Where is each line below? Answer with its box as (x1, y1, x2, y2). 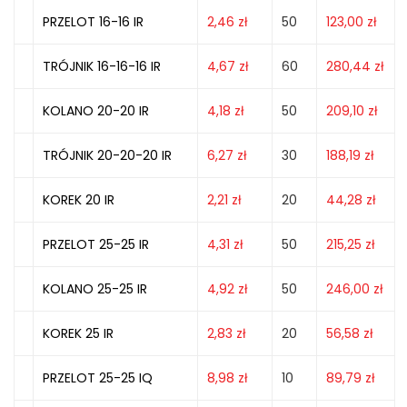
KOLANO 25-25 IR (43, 280, 147, 298)
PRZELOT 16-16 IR (43, 13, 144, 31)
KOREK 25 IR (43, 324, 114, 342)
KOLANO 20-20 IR (43, 102, 149, 120)
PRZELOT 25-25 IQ (43, 369, 153, 387)
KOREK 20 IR (43, 191, 114, 209)
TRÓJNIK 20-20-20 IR (43, 146, 172, 164)
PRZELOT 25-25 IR (43, 235, 149, 253)
